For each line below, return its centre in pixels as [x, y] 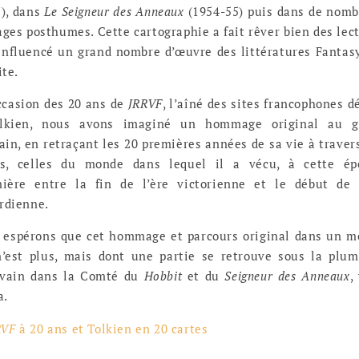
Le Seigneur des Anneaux [114, 11]
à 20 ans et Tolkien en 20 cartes [112, 328]
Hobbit [163, 275]
